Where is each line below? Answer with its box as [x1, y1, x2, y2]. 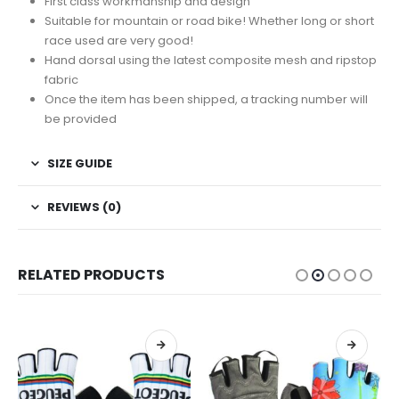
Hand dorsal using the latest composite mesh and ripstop [44, 52, 377, 69]
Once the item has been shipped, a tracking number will [44, 91, 368, 109]
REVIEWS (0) [47, 199, 121, 216]
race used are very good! [44, 32, 193, 50]
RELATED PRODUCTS [18, 265, 165, 286]
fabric [44, 71, 78, 89]
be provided [44, 110, 117, 128]
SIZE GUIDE [47, 155, 112, 173]
